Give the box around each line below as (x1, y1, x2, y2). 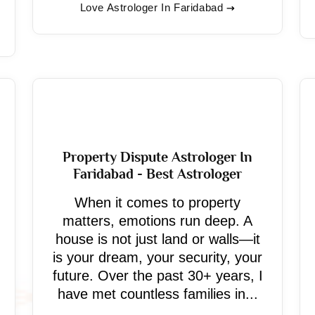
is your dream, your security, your (53, 250, 262, 265)
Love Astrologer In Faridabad (79, 1, 224, 13)
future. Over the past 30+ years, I (52, 268, 263, 283)
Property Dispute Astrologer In (63, 149, 252, 165)
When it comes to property (75, 195, 240, 210)
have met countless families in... (57, 286, 258, 302)
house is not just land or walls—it (55, 231, 260, 247)
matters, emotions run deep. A (63, 213, 252, 229)
